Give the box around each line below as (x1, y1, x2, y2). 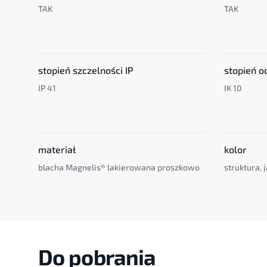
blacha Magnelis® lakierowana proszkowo (38, 162, 200, 172)
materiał (38, 144, 76, 155)
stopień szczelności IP (38, 64, 133, 76)
